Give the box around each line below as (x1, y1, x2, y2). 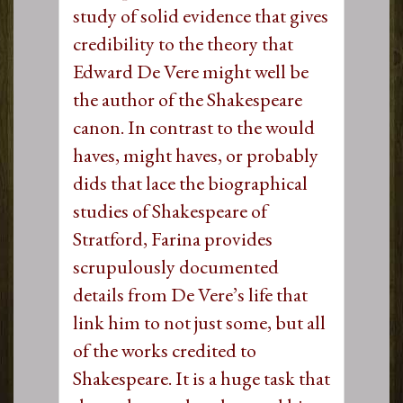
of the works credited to (73, 336, 256, 363)
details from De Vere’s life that (73, 281, 308, 308)
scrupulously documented (73, 253, 279, 280)
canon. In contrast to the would (73, 113, 315, 140)
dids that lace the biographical (73, 169, 308, 196)
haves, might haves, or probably (73, 141, 318, 168)
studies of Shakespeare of (73, 197, 267, 224)
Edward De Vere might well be (73, 58, 309, 85)
